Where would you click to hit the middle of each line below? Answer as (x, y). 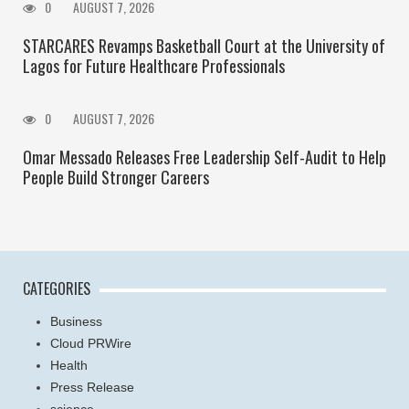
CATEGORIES (57, 289)
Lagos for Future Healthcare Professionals (154, 66)
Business (76, 322)
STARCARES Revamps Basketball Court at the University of (204, 46)
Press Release (92, 388)
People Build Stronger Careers (116, 178)
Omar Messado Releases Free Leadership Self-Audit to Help (204, 157)
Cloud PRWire (91, 344)
